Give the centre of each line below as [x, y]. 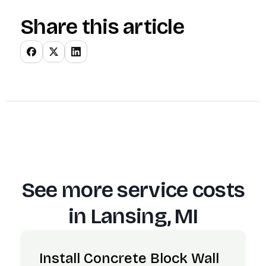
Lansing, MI [144, 216]
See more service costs [133, 190]
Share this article [102, 27]
